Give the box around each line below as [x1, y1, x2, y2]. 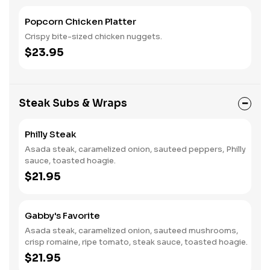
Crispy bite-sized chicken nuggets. [25, 31, 162, 42]
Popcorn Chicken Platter [25, 16, 136, 27]
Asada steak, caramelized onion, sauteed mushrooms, [25, 225, 238, 236]
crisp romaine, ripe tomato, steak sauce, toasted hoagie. [25, 237, 248, 247]
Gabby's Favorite [25, 210, 100, 221]
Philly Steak [25, 128, 77, 140]
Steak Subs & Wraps [19, 97, 127, 110]
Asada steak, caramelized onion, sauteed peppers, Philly [25, 144, 246, 154]
